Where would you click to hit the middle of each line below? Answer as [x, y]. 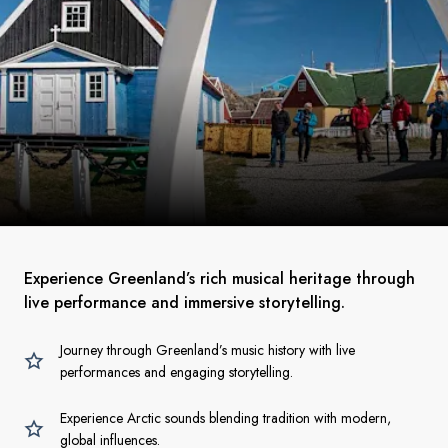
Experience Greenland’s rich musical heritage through [219, 278]
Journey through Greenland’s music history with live [207, 350]
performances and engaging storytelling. [176, 372]
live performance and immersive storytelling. [184, 302]
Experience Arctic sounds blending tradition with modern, [225, 418]
